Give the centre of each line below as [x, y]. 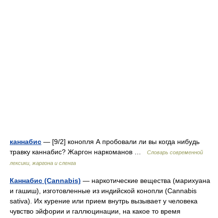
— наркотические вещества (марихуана [145, 181]
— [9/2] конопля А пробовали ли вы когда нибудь [120, 142]
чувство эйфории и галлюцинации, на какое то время [95, 211]
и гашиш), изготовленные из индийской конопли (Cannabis [103, 191]
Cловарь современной [175, 152]
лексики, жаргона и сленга [43, 163]
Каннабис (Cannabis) [45, 181]
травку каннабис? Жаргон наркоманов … [78, 152]
